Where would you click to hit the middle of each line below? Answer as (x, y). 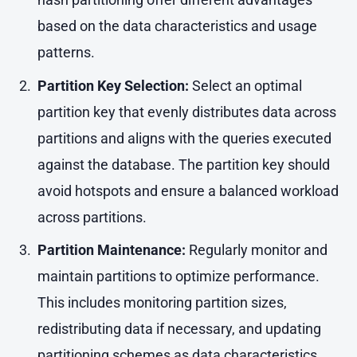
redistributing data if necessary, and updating (179, 329)
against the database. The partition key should (183, 164)
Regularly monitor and (256, 250)
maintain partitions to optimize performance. (178, 277)
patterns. (66, 53)
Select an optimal (245, 85)
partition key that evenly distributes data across (186, 112)
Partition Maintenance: (111, 250)
